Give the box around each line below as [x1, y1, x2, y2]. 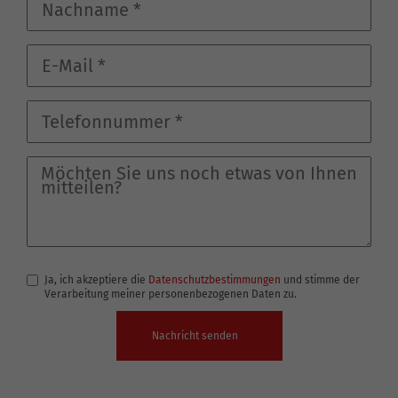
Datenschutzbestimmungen [148, 274, 281, 287]
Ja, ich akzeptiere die [44, 274, 148, 287]
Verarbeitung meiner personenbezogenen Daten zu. [44, 288, 297, 301]
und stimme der [281, 274, 360, 287]
